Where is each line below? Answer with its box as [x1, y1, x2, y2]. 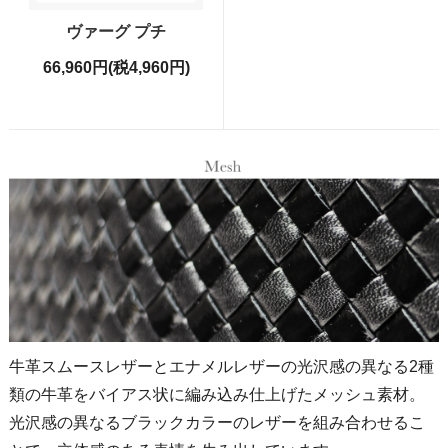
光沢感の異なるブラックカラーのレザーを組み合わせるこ [9, 414, 426, 432]
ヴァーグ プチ [66, 22, 167, 40]
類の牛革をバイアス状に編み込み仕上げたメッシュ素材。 [9, 386, 426, 404]
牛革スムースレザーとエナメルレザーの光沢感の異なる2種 [9, 358, 435, 376]
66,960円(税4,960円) [42, 58, 190, 76]
